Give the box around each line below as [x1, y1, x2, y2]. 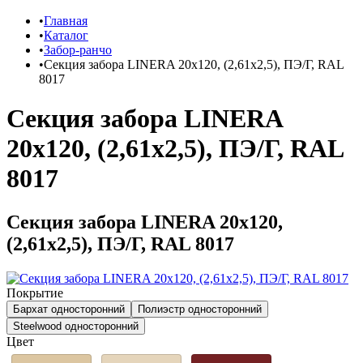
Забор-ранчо [44, 43, 112, 57]
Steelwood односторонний [13, 319, 139, 332]
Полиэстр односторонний [138, 302, 262, 315]
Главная [44, 14, 88, 28]
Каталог [44, 28, 88, 42]
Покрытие [6, 285, 63, 300]
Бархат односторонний [13, 302, 125, 315]
